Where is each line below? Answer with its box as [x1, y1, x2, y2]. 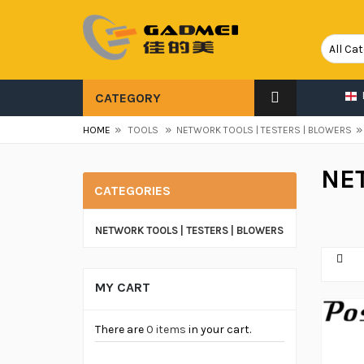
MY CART [95, 279, 150, 295]
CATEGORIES [94, 183, 171, 198]
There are [95, 323, 146, 336]
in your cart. [186, 323, 251, 336]
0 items [146, 323, 186, 336]
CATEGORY [95, 90, 161, 106]
